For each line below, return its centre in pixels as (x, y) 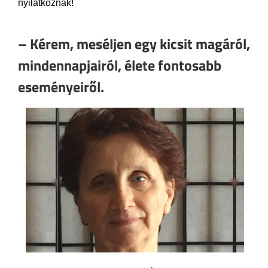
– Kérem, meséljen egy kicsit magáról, (134, 43)
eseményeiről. (61, 86)
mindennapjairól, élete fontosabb (120, 65)
